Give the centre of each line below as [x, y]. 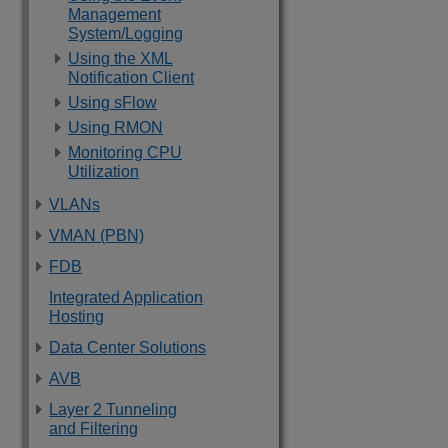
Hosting [76, 316]
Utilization [103, 171]
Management [114, 14]
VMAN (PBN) [96, 235]
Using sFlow [112, 102]
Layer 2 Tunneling [113, 409]
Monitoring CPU [125, 152]
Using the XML [120, 58]
